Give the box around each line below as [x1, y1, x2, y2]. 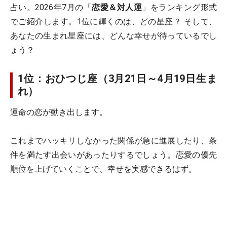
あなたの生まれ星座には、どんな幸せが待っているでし [10, 31, 217, 41]
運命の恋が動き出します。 [10, 107, 107, 117]
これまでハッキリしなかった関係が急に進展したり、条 [10, 136, 217, 145]
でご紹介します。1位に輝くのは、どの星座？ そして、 [10, 17, 217, 26]
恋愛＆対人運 [92, 3, 142, 12]
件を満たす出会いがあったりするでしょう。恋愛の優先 [10, 150, 217, 160]
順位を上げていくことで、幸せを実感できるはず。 [10, 164, 197, 174]
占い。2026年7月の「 [10, 3, 92, 12]
